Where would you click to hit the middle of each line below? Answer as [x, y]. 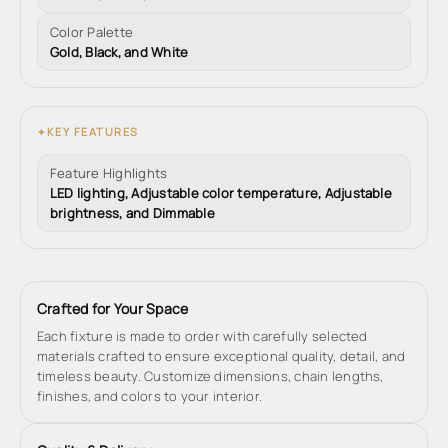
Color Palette [92, 32]
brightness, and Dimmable [132, 213]
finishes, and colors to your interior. [150, 396]
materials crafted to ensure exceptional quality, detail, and [221, 356]
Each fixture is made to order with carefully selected [202, 336]
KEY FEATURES [93, 131]
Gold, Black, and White [119, 52]
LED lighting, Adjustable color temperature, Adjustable [221, 193]
